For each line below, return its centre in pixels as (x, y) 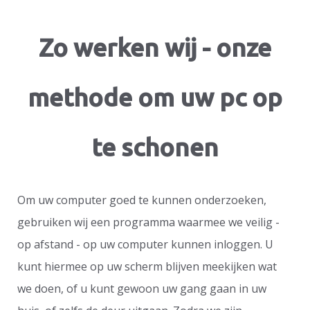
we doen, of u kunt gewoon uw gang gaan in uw (142, 288)
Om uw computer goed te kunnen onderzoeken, (142, 200)
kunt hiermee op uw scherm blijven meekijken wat (147, 266)
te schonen (155, 147)
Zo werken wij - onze (155, 47)
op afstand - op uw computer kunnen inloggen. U (145, 244)
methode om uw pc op (155, 97)
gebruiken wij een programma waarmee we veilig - (148, 222)
